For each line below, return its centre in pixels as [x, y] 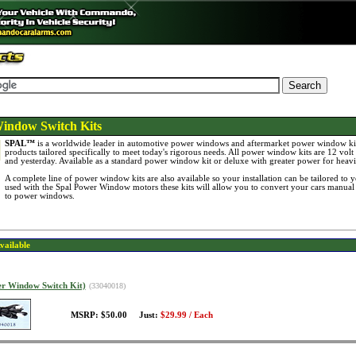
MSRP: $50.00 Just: [115, 315]
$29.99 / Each [186, 315]
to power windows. [39, 196]
